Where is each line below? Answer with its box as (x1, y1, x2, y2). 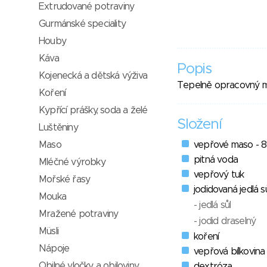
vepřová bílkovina (194, 247, 265, 257)
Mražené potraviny (39, 209, 119, 219)
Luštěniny (39, 123, 78, 132)
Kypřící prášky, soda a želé (39, 105, 148, 115)
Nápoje (39, 244, 70, 253)
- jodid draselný (194, 216, 256, 226)
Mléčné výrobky (39, 157, 105, 167)
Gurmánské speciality (39, 19, 126, 29)
